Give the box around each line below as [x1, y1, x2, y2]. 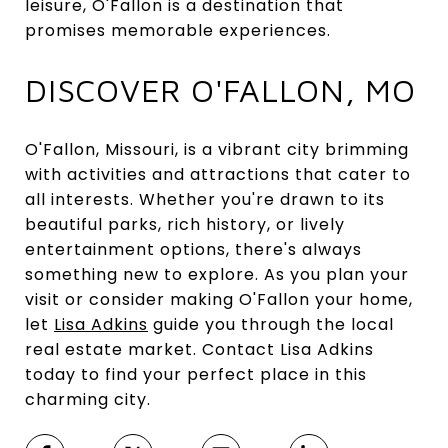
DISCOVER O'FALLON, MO [25, 70, 416, 109]
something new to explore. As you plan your [25, 262, 409, 286]
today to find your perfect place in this [25, 362, 367, 386]
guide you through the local [148, 312, 394, 336]
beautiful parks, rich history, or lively [25, 212, 345, 236]
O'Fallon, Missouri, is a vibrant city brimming [25, 137, 409, 161]
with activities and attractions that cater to [25, 162, 411, 186]
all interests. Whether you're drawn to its [25, 187, 385, 211]
